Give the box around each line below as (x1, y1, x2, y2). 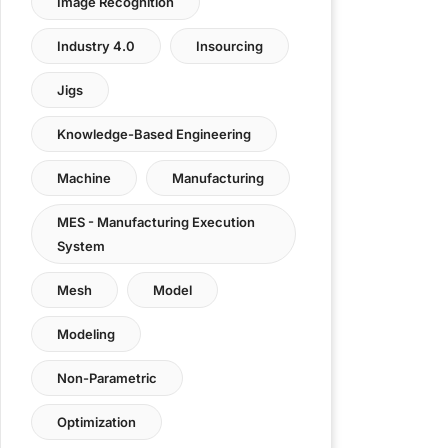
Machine (57, 170, 111, 186)
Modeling (57, 326, 115, 342)
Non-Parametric (57, 370, 157, 386)
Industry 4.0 (57, 38, 135, 54)
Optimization (57, 414, 136, 430)
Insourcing (196, 38, 263, 54)
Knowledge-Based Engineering (57, 126, 251, 142)
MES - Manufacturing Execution (57, 214, 255, 230)
